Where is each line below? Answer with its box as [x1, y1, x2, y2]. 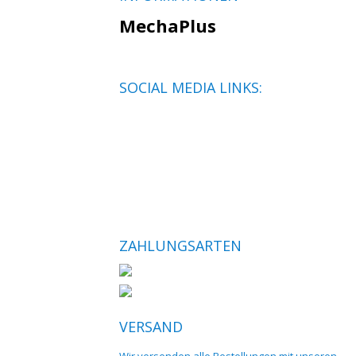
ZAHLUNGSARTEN [119, 236, 242, 255]
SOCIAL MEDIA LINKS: [119, 78, 262, 97]
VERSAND [119, 317, 183, 336]
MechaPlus [119, 14, 216, 37]
